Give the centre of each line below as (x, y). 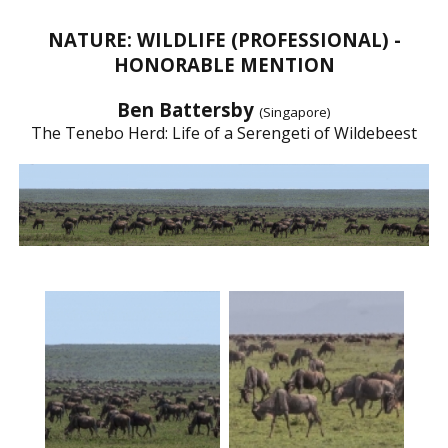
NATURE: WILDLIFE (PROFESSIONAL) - (224, 39)
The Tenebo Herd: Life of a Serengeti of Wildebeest (224, 132)
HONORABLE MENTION (224, 64)
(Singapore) (295, 111)
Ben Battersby (188, 109)
